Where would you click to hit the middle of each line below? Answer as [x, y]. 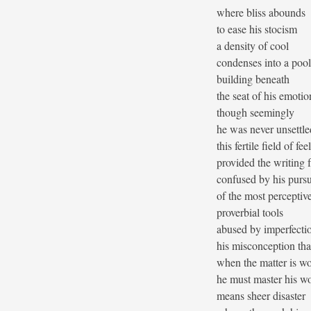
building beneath [253, 79]
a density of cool [253, 46]
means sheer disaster [261, 296]
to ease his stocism [257, 29]
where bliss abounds [261, 12]
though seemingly [255, 112]
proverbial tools [250, 212]
